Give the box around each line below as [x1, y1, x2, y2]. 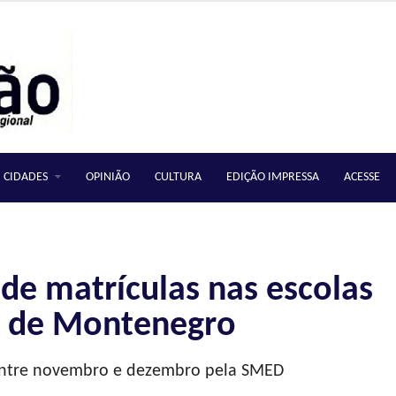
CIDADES [4, 171, 48, 184]
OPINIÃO [86, 171, 130, 184]
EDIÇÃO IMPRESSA [226, 171, 319, 184]
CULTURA [155, 171, 202, 184]
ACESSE [344, 171, 380, 184]
